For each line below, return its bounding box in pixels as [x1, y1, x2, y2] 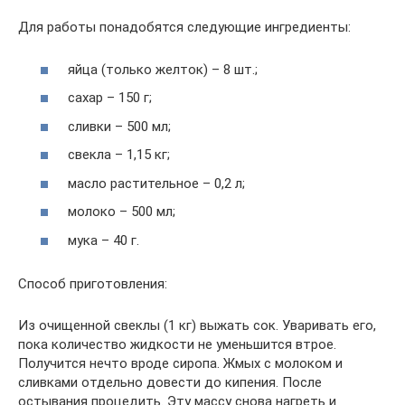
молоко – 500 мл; [68, 203, 175, 221]
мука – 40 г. [68, 231, 139, 249]
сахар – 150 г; [68, 89, 152, 107]
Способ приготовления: [18, 275, 167, 292]
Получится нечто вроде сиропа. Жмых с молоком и [18, 354, 343, 372]
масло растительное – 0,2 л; [68, 174, 245, 192]
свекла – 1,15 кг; [68, 146, 170, 164]
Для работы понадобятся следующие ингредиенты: [18, 19, 351, 36]
